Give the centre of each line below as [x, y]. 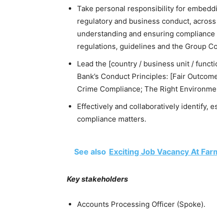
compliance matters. [112, 119]
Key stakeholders [97, 179]
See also [90, 152]
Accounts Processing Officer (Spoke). [141, 204]
